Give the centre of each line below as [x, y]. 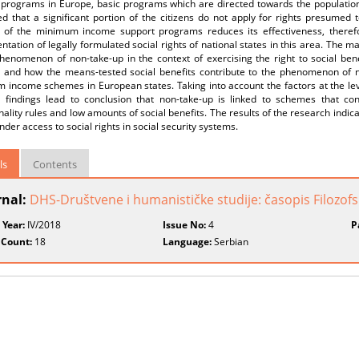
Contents [55, 164]
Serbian [230, 242]
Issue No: [185, 225]
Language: [188, 242]
